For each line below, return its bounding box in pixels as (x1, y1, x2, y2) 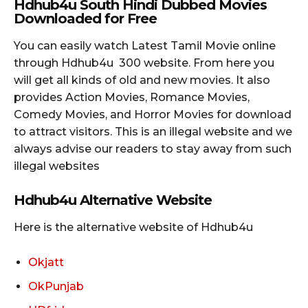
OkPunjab (28, 279, 84, 293)
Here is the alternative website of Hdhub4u (14, 220, 253, 234)
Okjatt (28, 255, 64, 269)
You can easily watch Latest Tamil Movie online (14, 38, 276, 52)
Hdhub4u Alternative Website (14, 191, 212, 208)
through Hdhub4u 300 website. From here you (14, 56, 274, 69)
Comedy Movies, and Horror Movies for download (14, 107, 291, 121)
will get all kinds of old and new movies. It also (14, 73, 270, 87)
